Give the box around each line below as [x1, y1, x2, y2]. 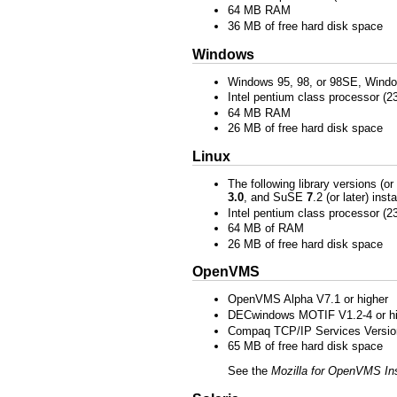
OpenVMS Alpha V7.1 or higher [228, 292, 388, 307]
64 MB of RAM [228, 222, 304, 236]
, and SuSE [244, 190, 307, 204]
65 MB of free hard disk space [228, 339, 383, 354]
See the [228, 364, 271, 378]
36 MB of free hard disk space [228, 19, 383, 33]
